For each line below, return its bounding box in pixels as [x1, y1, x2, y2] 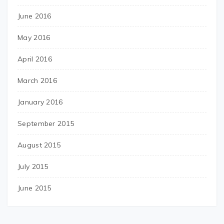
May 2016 [17, 33, 50, 42]
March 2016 [17, 76, 57, 85]
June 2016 [17, 11, 51, 20]
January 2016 [17, 97, 63, 106]
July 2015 [17, 162, 48, 171]
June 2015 [17, 183, 51, 192]
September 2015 [17, 119, 74, 128]
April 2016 [17, 54, 52, 63]
